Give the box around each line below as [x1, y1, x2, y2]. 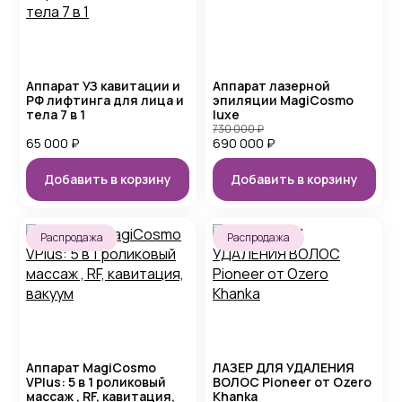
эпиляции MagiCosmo [213, 92, 354, 109]
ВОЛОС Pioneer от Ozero [213, 373, 371, 390]
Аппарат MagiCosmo [26, 359, 156, 376]
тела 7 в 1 [26, 106, 85, 123]
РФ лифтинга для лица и [26, 92, 184, 109]
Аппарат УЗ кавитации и [26, 77, 180, 94]
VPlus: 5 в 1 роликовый [26, 373, 166, 390]
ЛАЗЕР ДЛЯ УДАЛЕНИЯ [213, 359, 354, 376]
